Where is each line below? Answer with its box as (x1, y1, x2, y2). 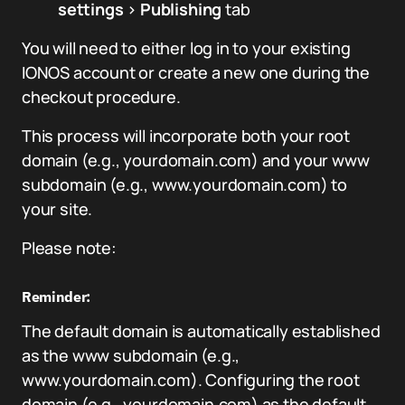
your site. (22, 198, 97, 220)
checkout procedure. (22, 86, 181, 108)
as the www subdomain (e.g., (22, 344, 240, 366)
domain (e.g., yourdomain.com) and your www (22, 149, 370, 171)
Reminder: (22, 287, 91, 306)
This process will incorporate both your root (22, 125, 351, 146)
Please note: (22, 237, 120, 259)
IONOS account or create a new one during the (22, 61, 371, 83)
